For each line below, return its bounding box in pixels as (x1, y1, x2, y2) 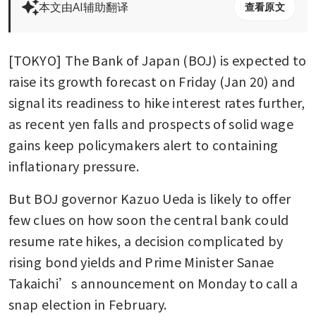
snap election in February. (8, 295, 167, 314)
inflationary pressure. (8, 157, 139, 176)
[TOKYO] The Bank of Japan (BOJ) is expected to (8, 51, 307, 70)
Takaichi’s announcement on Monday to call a (8, 274, 298, 293)
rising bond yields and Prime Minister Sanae (8, 253, 274, 272)
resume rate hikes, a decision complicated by (8, 231, 284, 250)
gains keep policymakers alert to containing (8, 135, 279, 154)
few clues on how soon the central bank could (8, 210, 289, 229)
